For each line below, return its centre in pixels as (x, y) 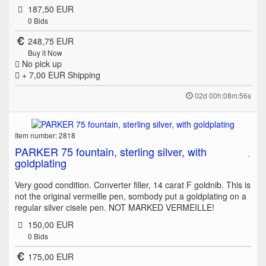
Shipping (84, 75)
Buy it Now (45, 52)
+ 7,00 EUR (44, 75)
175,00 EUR (50, 257)
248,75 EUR (50, 41)
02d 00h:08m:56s (223, 95)
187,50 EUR (50, 9)
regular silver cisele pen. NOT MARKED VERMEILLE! (115, 208)
